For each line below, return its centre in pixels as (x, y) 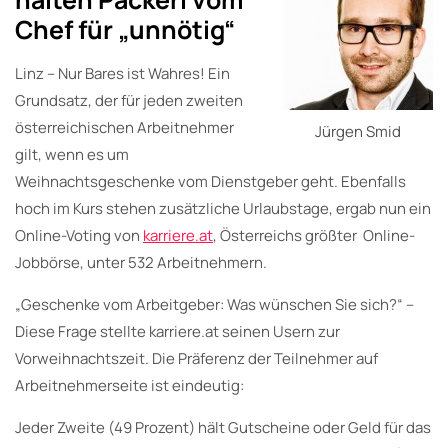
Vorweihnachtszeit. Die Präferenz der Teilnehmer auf (196, 358)
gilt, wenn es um (72, 154)
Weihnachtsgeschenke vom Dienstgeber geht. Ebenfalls (210, 181)
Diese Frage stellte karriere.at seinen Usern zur (177, 331)
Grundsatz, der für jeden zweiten (129, 100)
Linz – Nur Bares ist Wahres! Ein (122, 73)
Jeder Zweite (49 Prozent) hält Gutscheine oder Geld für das (223, 427)
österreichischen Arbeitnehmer (124, 127)
